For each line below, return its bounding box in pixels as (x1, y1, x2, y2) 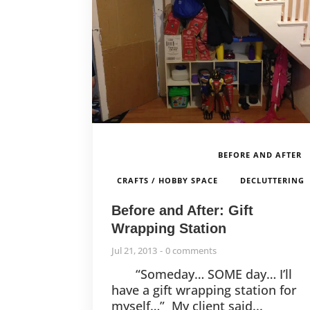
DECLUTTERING (240, 175, 305, 185)
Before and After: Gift (111, 203, 254, 218)
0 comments (165, 244, 217, 257)
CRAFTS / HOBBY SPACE (117, 175, 219, 185)
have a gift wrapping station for (111, 282, 298, 298)
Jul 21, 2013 (111, 244, 158, 257)
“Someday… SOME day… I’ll (111, 266, 293, 282)
